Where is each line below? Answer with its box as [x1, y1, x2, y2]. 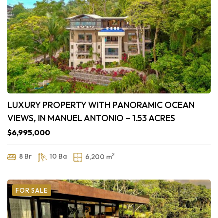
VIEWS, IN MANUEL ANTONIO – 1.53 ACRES [7, 112, 175, 124]
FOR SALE [16, 186, 48, 195]
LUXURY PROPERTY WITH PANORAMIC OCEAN [7, 99, 195, 111]
